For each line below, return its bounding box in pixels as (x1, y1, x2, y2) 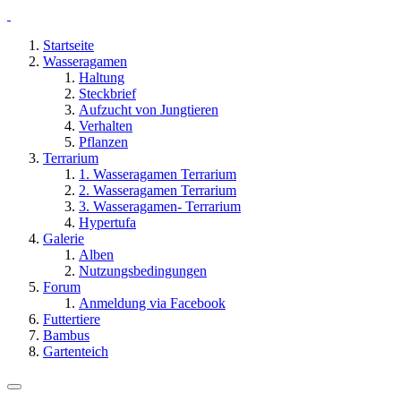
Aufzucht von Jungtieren (79, 102, 218, 117)
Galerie (43, 231, 84, 246)
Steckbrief (79, 86, 136, 101)
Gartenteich (43, 344, 108, 359)
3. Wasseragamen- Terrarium (79, 199, 241, 214)
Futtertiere (43, 311, 100, 327)
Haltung (79, 70, 124, 85)
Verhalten (79, 118, 132, 133)
